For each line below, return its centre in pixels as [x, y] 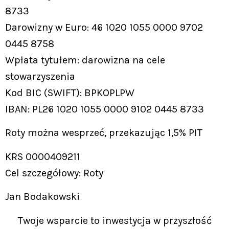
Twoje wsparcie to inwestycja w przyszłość [114, 220]
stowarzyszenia [40, 76]
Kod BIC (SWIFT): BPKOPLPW [70, 93]
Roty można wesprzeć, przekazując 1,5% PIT [104, 133]
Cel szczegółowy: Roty [54, 173]
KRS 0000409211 [43, 156]
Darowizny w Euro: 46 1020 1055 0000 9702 [104, 27]
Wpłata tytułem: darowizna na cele [85, 60]
